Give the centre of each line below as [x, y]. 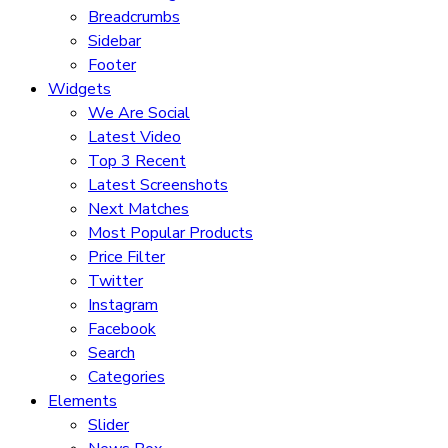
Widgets [79, 89]
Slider [108, 425]
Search [111, 353]
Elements [82, 401]
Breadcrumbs [134, 17]
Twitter [115, 281]
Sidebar [114, 41]
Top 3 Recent [137, 161]
